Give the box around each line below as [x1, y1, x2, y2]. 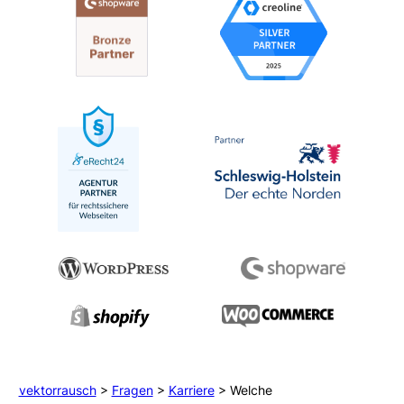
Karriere [168, 382, 215, 399]
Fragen [111, 382, 153, 399]
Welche [229, 382, 272, 399]
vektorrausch [18, 382, 96, 399]
